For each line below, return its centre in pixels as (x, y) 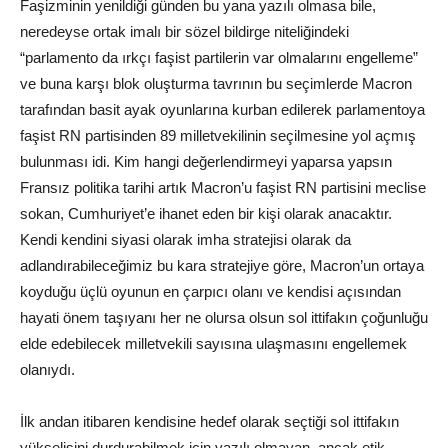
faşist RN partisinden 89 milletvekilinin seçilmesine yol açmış (218, 136)
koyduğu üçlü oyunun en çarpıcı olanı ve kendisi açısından (210, 292)
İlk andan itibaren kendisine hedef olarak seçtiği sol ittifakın (209, 422)
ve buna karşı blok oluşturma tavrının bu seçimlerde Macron (216, 84)
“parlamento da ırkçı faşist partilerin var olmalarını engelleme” (219, 58)
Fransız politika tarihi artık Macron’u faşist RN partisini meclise (223, 188)
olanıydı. (47, 370)
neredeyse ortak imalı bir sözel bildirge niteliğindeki (184, 32)
